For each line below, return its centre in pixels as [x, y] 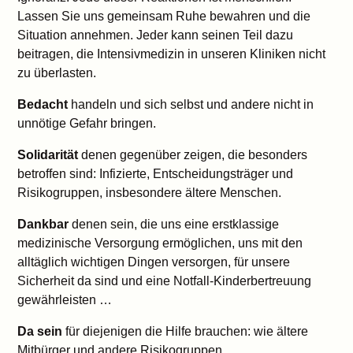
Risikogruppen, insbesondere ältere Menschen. [150, 193]
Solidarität [50, 155]
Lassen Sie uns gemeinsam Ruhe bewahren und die [164, 16]
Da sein [42, 331]
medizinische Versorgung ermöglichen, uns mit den [160, 243]
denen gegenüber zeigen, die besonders [195, 155]
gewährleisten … [65, 300]
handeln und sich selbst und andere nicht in [193, 104]
